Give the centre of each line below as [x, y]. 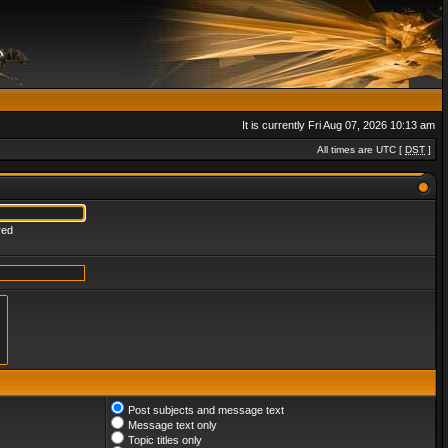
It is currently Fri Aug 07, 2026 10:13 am [338, 125]
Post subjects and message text [206, 410]
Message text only [172, 425]
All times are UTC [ [361, 149]
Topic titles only [165, 440]
